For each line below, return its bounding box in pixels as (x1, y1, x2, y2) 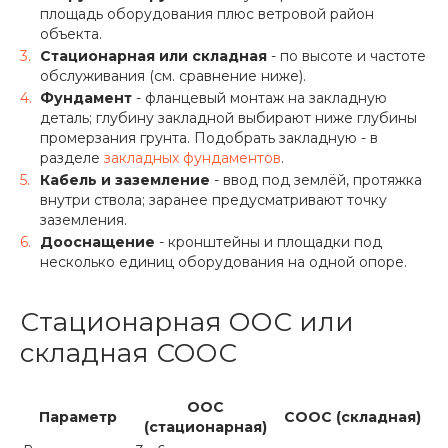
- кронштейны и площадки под (155, 233, 382, 252)
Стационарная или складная (40, 47, 267, 66)
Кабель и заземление (40, 171, 210, 190)
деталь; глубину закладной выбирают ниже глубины (40, 109, 417, 128)
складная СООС (20, 337, 237, 370)
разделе (40, 149, 104, 168)
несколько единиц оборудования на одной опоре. (40, 253, 407, 272)
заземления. (40, 211, 127, 230)
